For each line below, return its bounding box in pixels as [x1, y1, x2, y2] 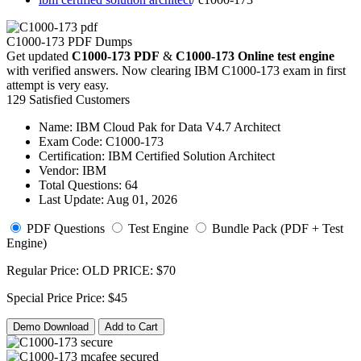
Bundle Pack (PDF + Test [209, 222, 343, 235]
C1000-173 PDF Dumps [6, 35, 132, 48]
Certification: [39, 149, 105, 163]
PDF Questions [23, 222, 108, 235]
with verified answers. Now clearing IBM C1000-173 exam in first [6, 64, 346, 77]
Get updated [6, 49, 72, 63]
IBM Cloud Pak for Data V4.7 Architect [73, 120, 280, 134]
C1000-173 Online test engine [176, 49, 334, 63]
